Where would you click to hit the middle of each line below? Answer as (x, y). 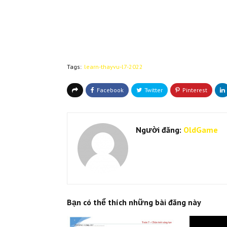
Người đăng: (159, 130)
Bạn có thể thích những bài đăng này (134, 202)
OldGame (200, 130)
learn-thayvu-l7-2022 (113, 67)
